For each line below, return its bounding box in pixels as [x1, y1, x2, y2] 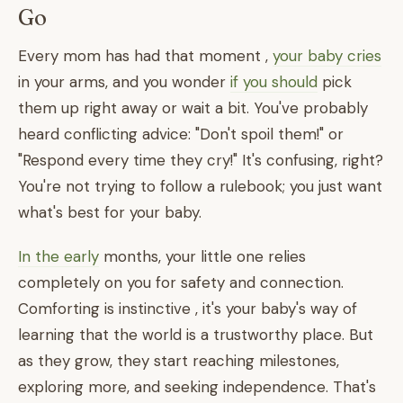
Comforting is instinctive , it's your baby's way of [18, 299, 357, 318]
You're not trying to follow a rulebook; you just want [18, 176, 382, 196]
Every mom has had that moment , [18, 46, 273, 66]
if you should [230, 72, 318, 92]
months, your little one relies [99, 246, 306, 266]
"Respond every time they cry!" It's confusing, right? [18, 150, 383, 170]
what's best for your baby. [18, 202, 201, 222]
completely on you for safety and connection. [18, 273, 344, 292]
